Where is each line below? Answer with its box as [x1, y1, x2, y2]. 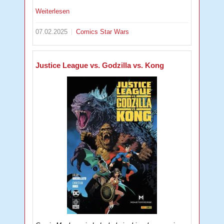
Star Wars [100, 28, 129, 36]
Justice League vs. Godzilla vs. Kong [35, 60, 164, 69]
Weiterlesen [35, 7, 70, 15]
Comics [76, 28, 100, 36]
